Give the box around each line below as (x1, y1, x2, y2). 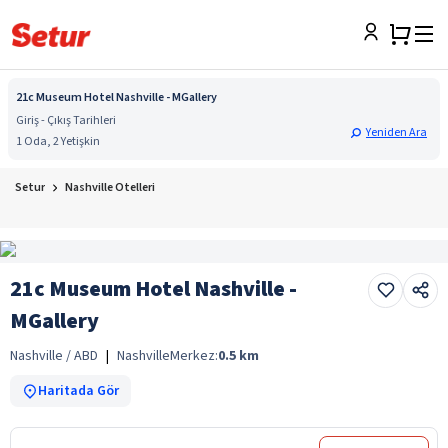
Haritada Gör (38, 380, 119, 401)
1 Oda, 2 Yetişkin (16, 133, 100, 150)
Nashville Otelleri (65, 179, 155, 196)
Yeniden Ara (366, 124, 427, 141)
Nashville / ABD (10, 345, 98, 366)
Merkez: (170, 345, 218, 366)
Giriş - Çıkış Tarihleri (16, 112, 116, 129)
